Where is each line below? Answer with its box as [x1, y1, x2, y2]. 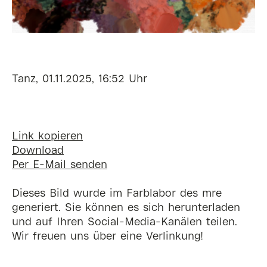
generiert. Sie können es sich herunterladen [12, 203, 240, 213]
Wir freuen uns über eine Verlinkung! [12, 232, 203, 241]
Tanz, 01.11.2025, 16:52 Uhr [12, 74, 147, 84]
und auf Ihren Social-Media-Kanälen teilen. [12, 218, 237, 227]
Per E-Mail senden [12, 160, 107, 170]
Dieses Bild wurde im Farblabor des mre [12, 189, 222, 198]
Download [12, 146, 64, 156]
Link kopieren [12, 132, 83, 141]
